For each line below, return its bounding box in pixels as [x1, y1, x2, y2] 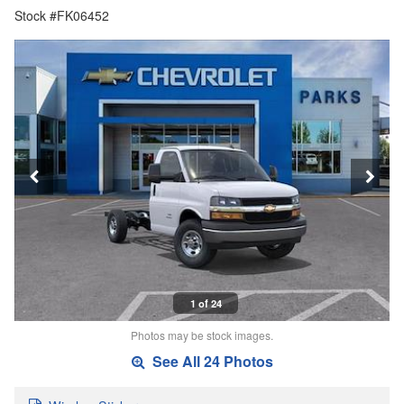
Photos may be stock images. [131, 327, 273, 344]
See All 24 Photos [148, 351, 273, 372]
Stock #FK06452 [14, 6, 109, 25]
